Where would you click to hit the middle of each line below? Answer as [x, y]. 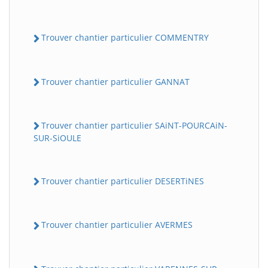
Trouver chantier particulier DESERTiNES [123, 181]
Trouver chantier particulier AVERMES [117, 225]
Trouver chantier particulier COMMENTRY [125, 38]
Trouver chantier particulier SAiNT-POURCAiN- [134, 125]
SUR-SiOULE [57, 138]
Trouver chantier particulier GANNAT [115, 81]
